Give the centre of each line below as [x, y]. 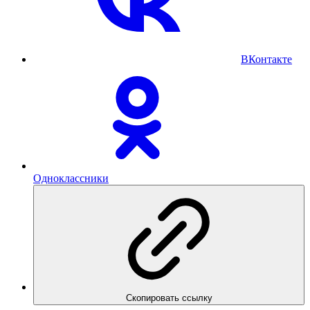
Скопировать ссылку [169, 298]
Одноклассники [71, 178]
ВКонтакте [266, 59]
